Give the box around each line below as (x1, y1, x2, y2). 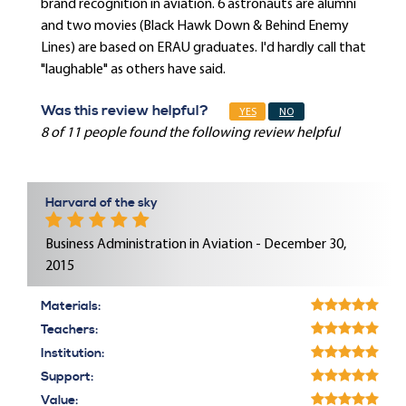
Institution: (41, 345, 104, 362)
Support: (41, 369, 93, 385)
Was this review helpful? (41, 101, 208, 120)
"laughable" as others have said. (41, 63, 226, 77)
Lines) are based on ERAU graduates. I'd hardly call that (41, 41, 366, 55)
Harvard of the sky (45, 195, 158, 211)
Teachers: (41, 322, 98, 338)
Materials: (41, 298, 101, 314)
